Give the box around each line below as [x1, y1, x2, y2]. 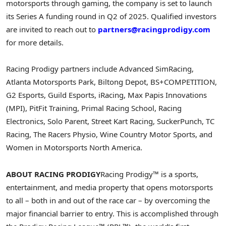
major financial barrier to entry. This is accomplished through [6, 208, 218, 218]
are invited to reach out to [6, 24, 98, 35]
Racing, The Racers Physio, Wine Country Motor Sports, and [6, 129, 212, 140]
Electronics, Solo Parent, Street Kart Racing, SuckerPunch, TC [6, 116, 214, 127]
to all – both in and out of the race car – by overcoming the [6, 195, 210, 205]
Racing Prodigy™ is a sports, [100, 168, 198, 179]
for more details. [6, 37, 64, 48]
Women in [6, 142, 44, 153]
